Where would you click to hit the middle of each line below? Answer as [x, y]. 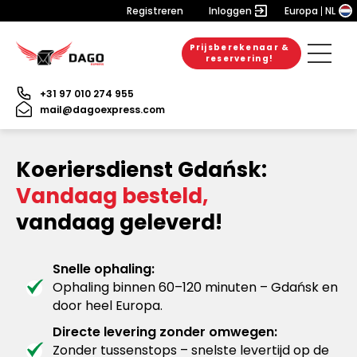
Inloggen [230, 11]
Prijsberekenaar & [239, 47]
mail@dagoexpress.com [102, 109]
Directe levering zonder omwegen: [165, 332]
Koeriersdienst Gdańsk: [141, 170]
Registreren [155, 11]
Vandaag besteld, [112, 196]
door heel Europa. [108, 306]
